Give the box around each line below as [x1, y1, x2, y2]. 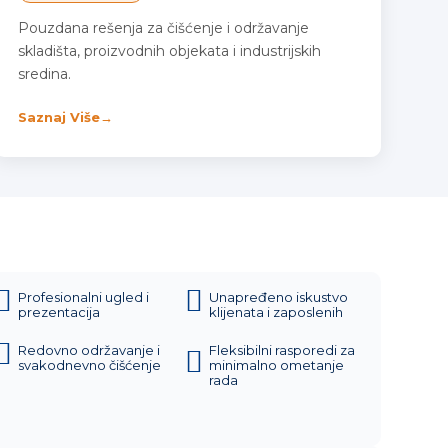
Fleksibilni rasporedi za [209, 342, 356, 358]
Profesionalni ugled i [17, 289, 149, 305]
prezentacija [17, 304, 100, 320]
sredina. [17, 65, 71, 83]
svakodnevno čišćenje [17, 357, 161, 373]
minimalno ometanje [209, 357, 345, 373]
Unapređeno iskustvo [209, 289, 349, 305]
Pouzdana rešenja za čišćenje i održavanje [17, 19, 309, 37]
